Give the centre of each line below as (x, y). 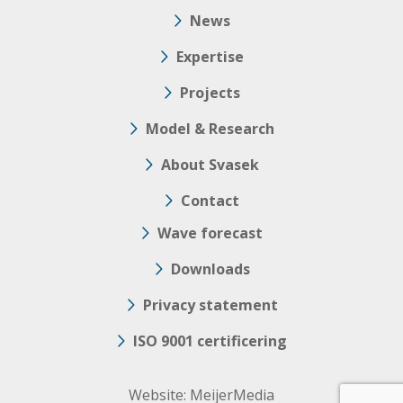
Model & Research (210, 129)
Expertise (210, 57)
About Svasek (210, 165)
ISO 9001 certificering (210, 341)
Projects (210, 93)
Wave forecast (210, 233)
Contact (210, 201)
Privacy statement (210, 305)
